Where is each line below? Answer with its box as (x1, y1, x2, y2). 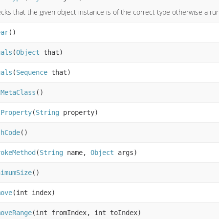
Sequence (16, 68, 47, 77)
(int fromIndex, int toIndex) (32, 209, 141, 217)
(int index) (12, 189, 55, 197)
